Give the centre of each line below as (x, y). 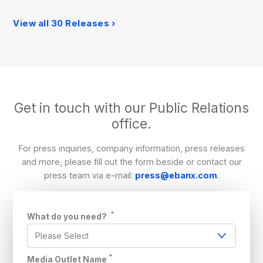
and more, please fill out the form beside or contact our (131, 162)
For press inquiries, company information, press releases (131, 149)
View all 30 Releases (61, 24)
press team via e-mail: (90, 176)
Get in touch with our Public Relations (131, 108)
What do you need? (68, 216)
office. (131, 124)
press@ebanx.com (176, 176)
